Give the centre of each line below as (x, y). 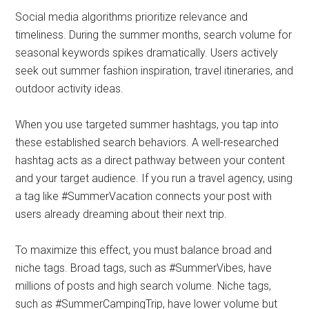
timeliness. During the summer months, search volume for (154, 35)
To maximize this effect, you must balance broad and (144, 250)
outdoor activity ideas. (70, 89)
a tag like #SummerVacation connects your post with (144, 196)
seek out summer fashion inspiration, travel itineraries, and (154, 71)
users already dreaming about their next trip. (121, 214)
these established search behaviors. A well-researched (147, 142)
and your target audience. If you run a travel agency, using (154, 178)
